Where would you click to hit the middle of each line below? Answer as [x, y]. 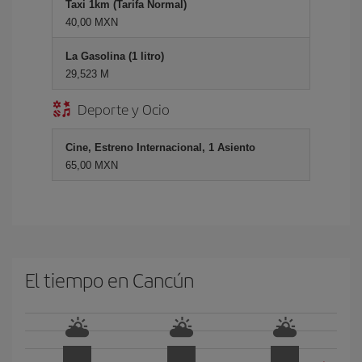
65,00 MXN [92, 165]
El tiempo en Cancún [109, 280]
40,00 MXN [92, 22]
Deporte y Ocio [124, 109]
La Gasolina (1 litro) [115, 56]
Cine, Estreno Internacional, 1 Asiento [160, 147]
